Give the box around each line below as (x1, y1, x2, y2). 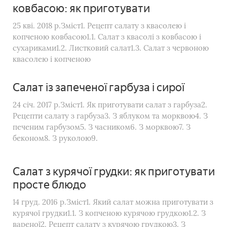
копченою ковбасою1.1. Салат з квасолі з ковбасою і (13, 31, 201, 42)
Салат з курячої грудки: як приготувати (13, 164, 215, 178)
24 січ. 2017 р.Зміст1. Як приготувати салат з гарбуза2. (13, 99, 207, 109)
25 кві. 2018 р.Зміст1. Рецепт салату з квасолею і (13, 20, 186, 30)
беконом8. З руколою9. (13, 133, 98, 143)
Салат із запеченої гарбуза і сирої (13, 80, 184, 94)
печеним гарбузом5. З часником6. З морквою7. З (13, 122, 191, 132)
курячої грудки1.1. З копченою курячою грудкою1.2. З (13, 208, 206, 218)
